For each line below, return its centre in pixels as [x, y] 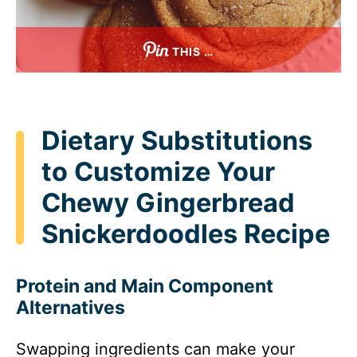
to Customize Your [158, 172]
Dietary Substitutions [177, 141]
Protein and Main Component [145, 286]
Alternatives [71, 307]
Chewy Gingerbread [168, 203]
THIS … [193, 52]
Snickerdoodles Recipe [186, 234]
